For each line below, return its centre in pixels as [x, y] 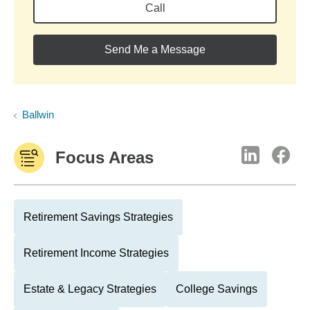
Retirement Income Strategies [96, 253]
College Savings [217, 289]
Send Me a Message [155, 49]
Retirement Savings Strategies [98, 217]
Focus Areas [104, 157]
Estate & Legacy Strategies [90, 289]
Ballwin [38, 115]
